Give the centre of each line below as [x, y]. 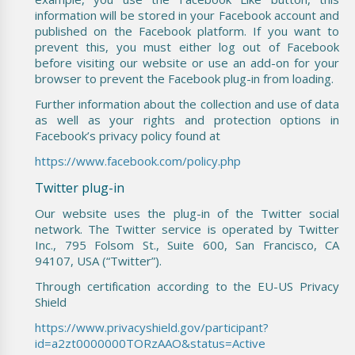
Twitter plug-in [80, 187]
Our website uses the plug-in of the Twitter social [187, 213]
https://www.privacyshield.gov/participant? [152, 327]
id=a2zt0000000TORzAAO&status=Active [150, 343]
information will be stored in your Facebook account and [187, 15]
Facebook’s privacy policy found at [128, 135]
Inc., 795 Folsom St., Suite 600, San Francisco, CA [187, 244]
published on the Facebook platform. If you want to [187, 31]
